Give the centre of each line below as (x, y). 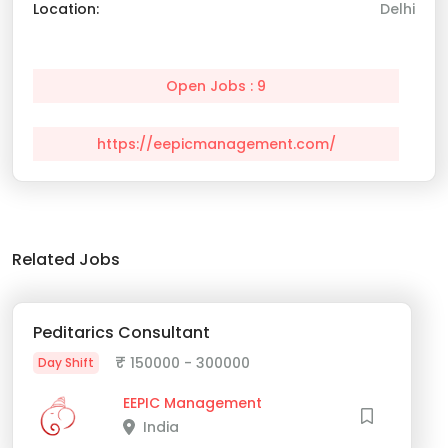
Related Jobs (66, 260)
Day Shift (66, 363)
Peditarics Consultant (121, 333)
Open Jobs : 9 (216, 86)
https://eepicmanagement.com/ (216, 144)
